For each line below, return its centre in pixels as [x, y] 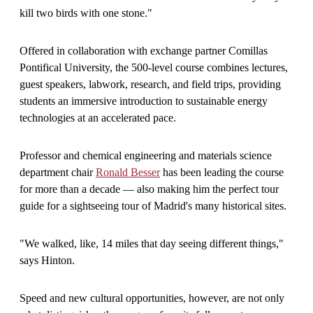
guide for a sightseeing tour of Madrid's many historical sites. [153, 205]
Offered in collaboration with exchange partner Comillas [144, 50]
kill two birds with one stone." [86, 13]
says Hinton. [47, 260]
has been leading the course [222, 172]
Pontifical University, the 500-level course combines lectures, [154, 67]
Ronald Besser [128, 172]
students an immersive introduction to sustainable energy [144, 101]
